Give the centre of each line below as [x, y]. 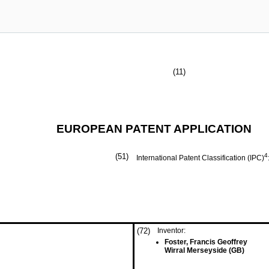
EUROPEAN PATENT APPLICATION [154, 129]
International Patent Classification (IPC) [200, 158]
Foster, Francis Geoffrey [206, 242]
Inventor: [171, 231]
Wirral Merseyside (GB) [204, 250]
